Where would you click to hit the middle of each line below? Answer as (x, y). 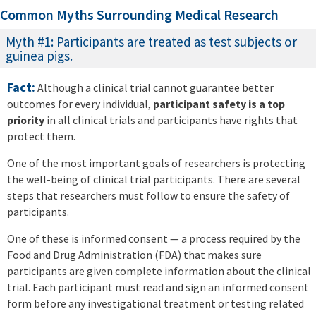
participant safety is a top (219, 104)
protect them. (41, 136)
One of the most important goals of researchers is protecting (156, 163)
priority (27, 120)
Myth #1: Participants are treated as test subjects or (151, 42)
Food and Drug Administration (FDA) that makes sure (134, 255)
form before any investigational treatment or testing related (156, 304)
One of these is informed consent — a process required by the (154, 239)
